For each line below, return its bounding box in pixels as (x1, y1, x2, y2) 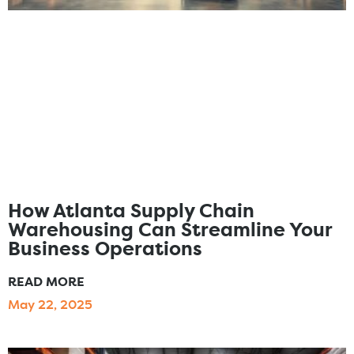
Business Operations (8, 240, 202, 260)
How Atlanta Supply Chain (8, 202, 254, 222)
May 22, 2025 (8, 299, 92, 312)
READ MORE (8, 276, 85, 289)
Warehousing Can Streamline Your (8, 221, 332, 241)
